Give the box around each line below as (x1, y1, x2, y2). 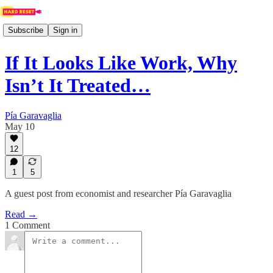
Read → (5, 209, 37, 219)
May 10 (5, 121, 35, 132)
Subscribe (8, 25, 43, 35)
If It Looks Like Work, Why (5, 52, 237, 74)
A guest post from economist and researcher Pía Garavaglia (5, 188, 232, 199)
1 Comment (5, 220, 50, 230)
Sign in (53, 25, 77, 35)
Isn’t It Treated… (5, 74, 151, 97)
